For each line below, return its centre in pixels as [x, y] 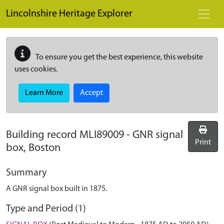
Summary [26, 173]
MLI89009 [102, 135]
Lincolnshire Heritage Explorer [69, 14]
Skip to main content [40, 5]
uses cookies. [36, 69]
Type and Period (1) [46, 209]
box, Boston [33, 148]
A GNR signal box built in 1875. [56, 189]
